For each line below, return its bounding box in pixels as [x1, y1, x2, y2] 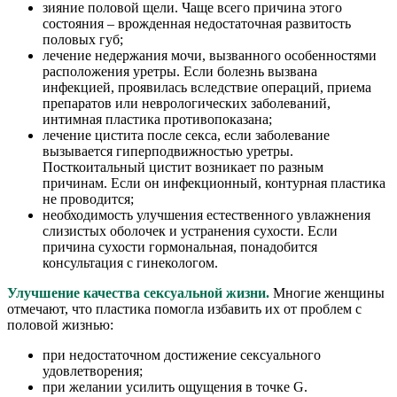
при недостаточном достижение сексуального [43, 347, 321, 363]
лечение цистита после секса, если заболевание [43, 128, 330, 144]
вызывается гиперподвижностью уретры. [43, 144, 293, 160]
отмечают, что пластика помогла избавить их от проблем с [7, 301, 362, 317]
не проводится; [43, 191, 134, 207]
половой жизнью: [7, 317, 113, 333]
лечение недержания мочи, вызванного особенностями [43, 48, 377, 64]
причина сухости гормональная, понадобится [43, 239, 317, 255]
